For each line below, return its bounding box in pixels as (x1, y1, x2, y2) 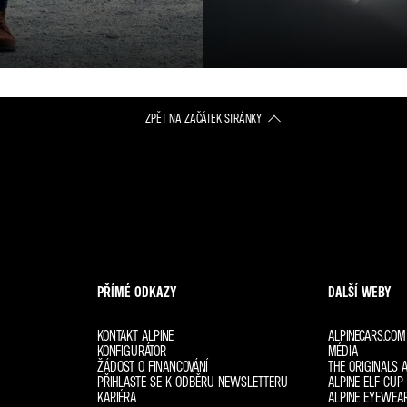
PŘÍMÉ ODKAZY (97, 283, 178, 301)
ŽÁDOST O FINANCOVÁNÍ (97, 357, 209, 375)
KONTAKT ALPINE (97, 326, 174, 344)
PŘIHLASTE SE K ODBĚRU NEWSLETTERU (97, 372, 289, 391)
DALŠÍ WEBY (327, 283, 392, 301)
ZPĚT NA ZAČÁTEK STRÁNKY (145, 110, 262, 125)
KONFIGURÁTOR (97, 342, 167, 360)
